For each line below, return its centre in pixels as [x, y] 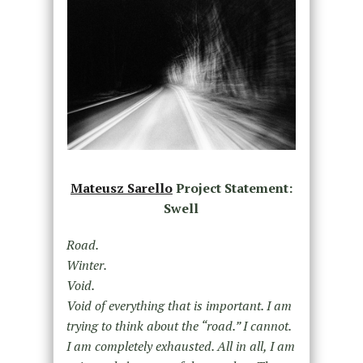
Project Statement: [232, 188]
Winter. [86, 265]
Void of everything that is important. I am [179, 305]
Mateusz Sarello [121, 188]
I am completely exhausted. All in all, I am [180, 346]
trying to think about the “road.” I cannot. [178, 325]
